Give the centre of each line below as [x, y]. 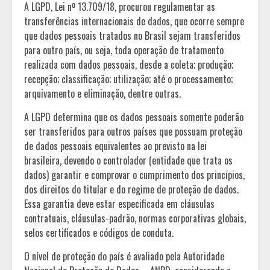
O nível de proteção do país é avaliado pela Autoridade [124, 256]
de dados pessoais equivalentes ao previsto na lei [115, 146]
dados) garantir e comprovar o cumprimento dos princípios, [134, 174]
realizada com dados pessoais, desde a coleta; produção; [129, 64]
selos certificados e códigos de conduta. [99, 232]
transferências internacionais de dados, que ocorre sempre [134, 21]
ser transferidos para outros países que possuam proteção [133, 131]
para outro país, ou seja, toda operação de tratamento [124, 50]
